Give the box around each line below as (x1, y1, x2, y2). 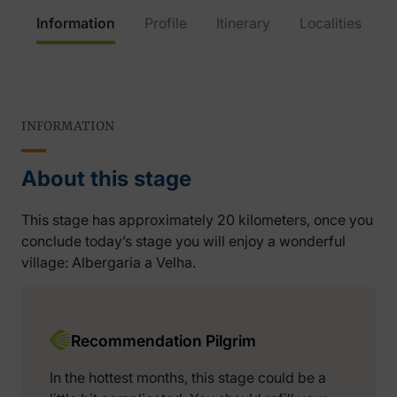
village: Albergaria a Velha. (21, 253, 196, 272)
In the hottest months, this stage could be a (50, 369, 326, 387)
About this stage (21, 166, 191, 192)
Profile (144, 14, 187, 33)
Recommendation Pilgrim (71, 331, 256, 351)
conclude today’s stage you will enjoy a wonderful (21, 232, 346, 251)
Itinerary (215, 14, 270, 33)
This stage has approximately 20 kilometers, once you (21, 211, 373, 230)
